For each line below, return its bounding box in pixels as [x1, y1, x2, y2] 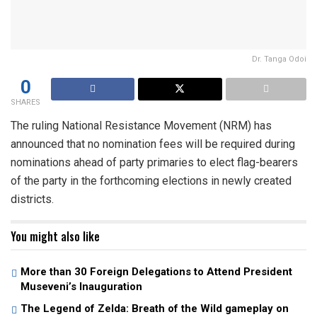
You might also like [11, 228, 100, 246]
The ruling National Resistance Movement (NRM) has [11, 119, 272, 133]
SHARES [11, 98, 40, 108]
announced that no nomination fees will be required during [11, 137, 295, 151]
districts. [11, 192, 54, 207]
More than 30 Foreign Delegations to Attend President [21, 265, 292, 279]
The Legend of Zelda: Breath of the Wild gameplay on [21, 302, 289, 316]
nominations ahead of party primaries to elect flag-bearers [11, 156, 298, 170]
